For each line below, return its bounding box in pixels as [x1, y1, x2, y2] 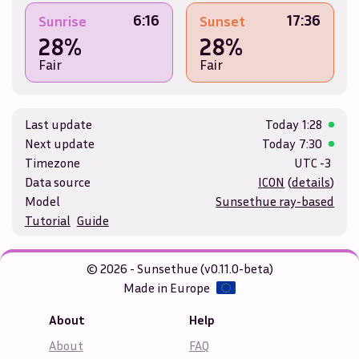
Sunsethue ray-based [216, 193, 335, 210]
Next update [24, 135, 95, 152]
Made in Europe [123, 280, 211, 296]
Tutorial [24, 212, 71, 229]
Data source [24, 174, 91, 191]
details [292, 174, 331, 191]
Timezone [24, 155, 80, 171]
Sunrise [38, 12, 87, 30]
